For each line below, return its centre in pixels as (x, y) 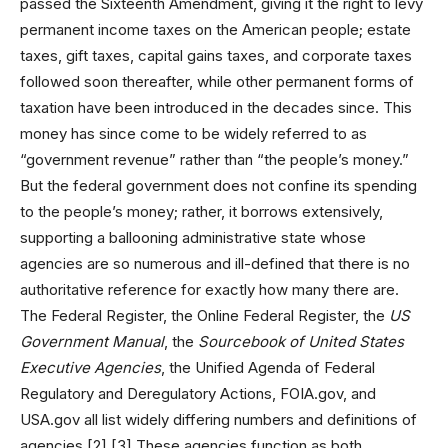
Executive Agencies (90, 368)
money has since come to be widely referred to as (193, 134)
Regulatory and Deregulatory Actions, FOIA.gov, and (198, 394)
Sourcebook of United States (301, 342)
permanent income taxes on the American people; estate (215, 30)
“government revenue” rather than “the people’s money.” (214, 160)
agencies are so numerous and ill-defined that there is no (215, 264)
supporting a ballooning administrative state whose (193, 238)
